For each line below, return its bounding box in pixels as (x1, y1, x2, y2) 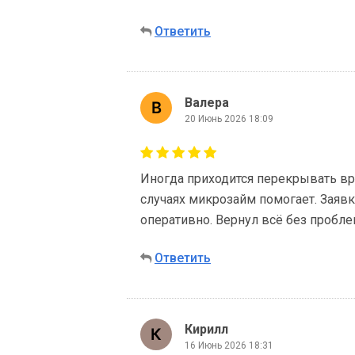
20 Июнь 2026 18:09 (185, 113, 273, 124)
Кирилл (185, 321, 228, 337)
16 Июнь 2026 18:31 (185, 339, 273, 351)
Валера (185, 94, 229, 110)
